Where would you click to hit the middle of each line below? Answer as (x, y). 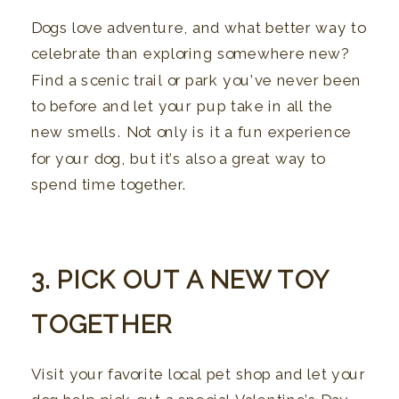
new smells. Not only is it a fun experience (191, 133)
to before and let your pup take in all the (183, 106)
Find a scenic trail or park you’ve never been (197, 80)
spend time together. (109, 185)
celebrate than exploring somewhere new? (191, 54)
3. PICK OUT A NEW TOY (180, 280)
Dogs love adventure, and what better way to (198, 28)
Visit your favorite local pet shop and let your (199, 375)
